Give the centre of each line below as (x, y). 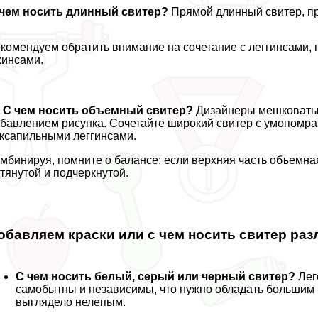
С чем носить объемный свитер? (98, 110)
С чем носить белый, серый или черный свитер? (156, 277)
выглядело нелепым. (71, 302)
